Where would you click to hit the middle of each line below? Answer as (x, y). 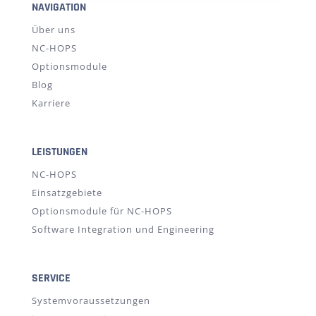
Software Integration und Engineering (123, 229)
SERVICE (51, 278)
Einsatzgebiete (67, 192)
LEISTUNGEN (59, 152)
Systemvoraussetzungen (91, 300)
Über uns (53, 29)
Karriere (51, 103)
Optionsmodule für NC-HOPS (102, 211)
